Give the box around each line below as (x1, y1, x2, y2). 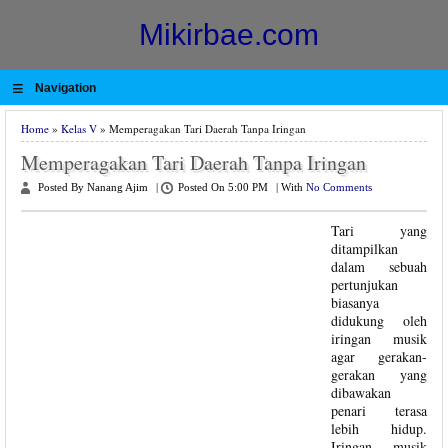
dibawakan (331, 383, 391, 402)
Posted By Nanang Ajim (38, 182, 148, 193)
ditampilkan (331, 239, 398, 258)
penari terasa (331, 401, 427, 420)
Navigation (34, 81, 96, 95)
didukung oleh (331, 311, 427, 330)
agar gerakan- (331, 347, 427, 366)
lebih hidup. (331, 419, 427, 438)
